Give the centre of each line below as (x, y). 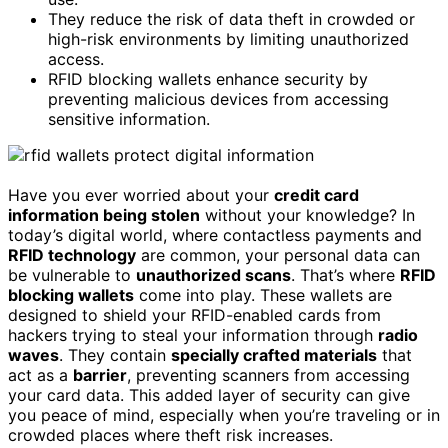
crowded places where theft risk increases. (170, 434)
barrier (100, 374)
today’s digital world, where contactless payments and (215, 234)
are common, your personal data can (278, 254)
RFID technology (72, 254)
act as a (40, 374)
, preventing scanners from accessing (268, 374)
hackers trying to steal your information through (193, 334)
